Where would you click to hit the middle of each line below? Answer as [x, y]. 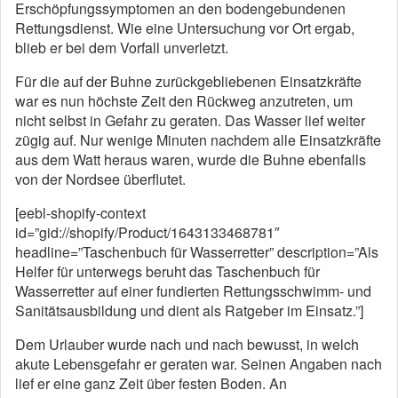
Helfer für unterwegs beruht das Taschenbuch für [167, 271]
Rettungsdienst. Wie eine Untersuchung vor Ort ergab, [185, 28]
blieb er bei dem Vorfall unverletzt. [122, 48]
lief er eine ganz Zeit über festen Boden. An [151, 383]
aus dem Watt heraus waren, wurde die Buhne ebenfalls [191, 159]
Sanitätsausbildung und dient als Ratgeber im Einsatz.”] [189, 310]
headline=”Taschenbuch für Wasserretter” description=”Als [197, 252]
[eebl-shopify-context [80, 213]
